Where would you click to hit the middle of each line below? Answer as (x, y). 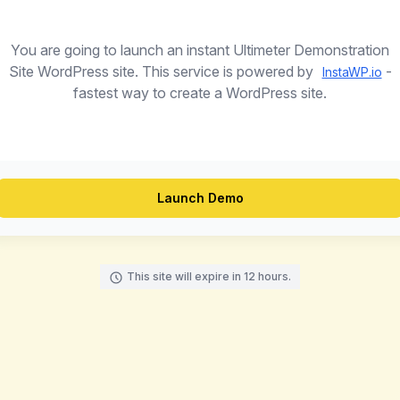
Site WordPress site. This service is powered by (162, 71)
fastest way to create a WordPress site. (200, 93)
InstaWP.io (352, 72)
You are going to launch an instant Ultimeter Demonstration (200, 50)
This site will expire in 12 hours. (209, 276)
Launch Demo (200, 198)
